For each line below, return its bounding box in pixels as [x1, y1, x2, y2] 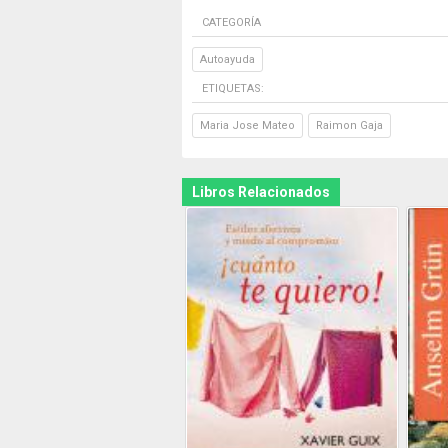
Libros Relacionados [192, 184, 330, 200]
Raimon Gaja [316, 119, 383, 132]
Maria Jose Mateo [200, 119, 295, 132]
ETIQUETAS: [202, 82, 264, 95]
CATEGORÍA [202, 16, 261, 29]
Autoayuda [200, 53, 255, 66]
